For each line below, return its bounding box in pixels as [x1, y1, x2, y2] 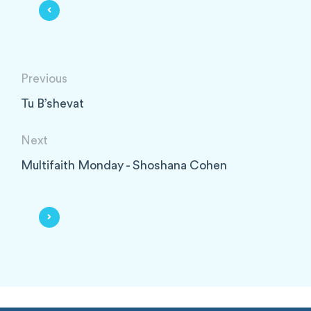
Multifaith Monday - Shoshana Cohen [21, 160, 227, 172]
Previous [21, 72, 67, 85]
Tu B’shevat [21, 98, 84, 110]
